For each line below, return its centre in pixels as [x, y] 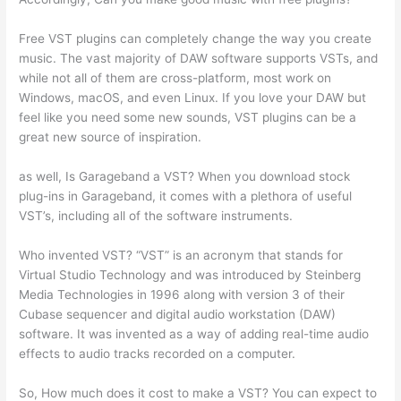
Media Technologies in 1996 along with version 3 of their [182, 294]
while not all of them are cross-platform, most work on [175, 77]
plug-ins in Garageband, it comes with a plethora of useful [186, 196]
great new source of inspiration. [111, 137]
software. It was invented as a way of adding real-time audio [194, 333]
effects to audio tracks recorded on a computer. [158, 353]
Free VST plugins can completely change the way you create [196, 38]
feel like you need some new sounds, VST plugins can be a [188, 117]
